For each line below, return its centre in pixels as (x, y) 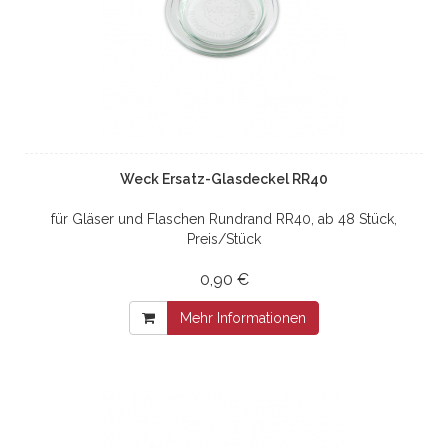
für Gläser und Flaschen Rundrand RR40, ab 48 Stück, (224, 218)
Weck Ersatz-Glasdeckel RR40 (224, 178)
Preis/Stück (224, 238)
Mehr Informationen (243, 317)
